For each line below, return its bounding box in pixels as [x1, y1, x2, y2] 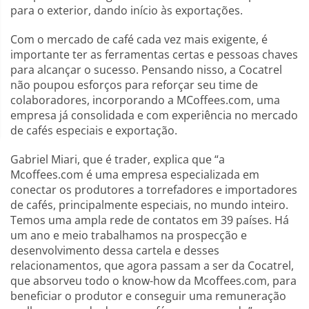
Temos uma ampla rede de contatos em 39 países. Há [10, 212, 289, 228]
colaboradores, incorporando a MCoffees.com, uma [10, 92, 280, 108]
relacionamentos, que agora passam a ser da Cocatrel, [10, 258, 294, 273]
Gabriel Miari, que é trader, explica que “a [10, 152, 225, 167]
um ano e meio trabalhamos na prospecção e [10, 228, 247, 243]
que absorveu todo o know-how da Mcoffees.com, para [10, 273, 297, 288]
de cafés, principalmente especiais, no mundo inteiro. [10, 197, 288, 212]
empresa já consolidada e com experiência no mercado [10, 108, 298, 123]
